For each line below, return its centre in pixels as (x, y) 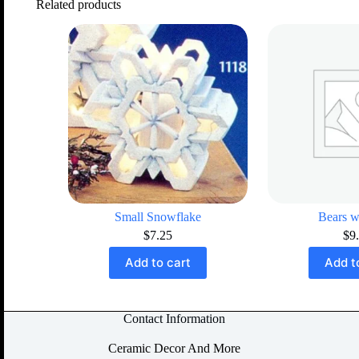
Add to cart (157, 263)
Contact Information (174, 318)
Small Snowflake (157, 216)
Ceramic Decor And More (174, 349)
